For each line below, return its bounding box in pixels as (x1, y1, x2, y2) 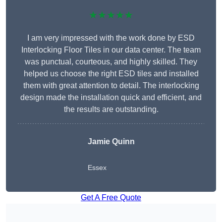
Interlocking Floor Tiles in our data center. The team (21, 46, 201, 55)
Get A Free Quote (81, 193, 141, 202)
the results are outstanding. (63, 105, 159, 114)
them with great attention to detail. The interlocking (23, 81, 199, 90)
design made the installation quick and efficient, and (20, 93, 202, 102)
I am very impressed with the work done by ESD (27, 34, 195, 43)
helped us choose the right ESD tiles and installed (23, 69, 199, 78)
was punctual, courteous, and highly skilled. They (25, 57, 197, 66)
